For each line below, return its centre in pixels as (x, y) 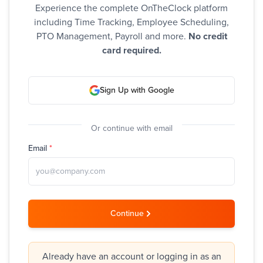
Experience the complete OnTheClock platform (131, 8)
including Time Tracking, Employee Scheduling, (131, 22)
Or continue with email (131, 128)
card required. (131, 50)
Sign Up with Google (137, 90)
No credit (208, 36)
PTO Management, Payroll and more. (112, 36)
